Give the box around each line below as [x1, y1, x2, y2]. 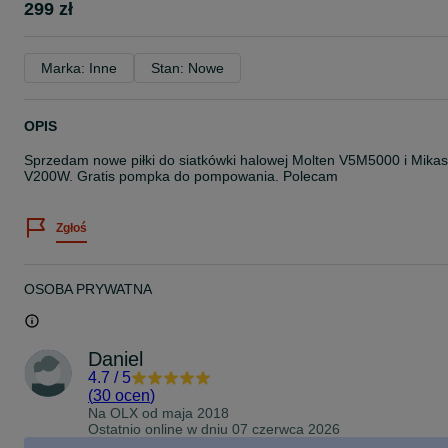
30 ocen [93, 387, 150, 404]
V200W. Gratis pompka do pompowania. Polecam [24, 168, 338, 184]
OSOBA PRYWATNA [24, 281, 152, 297]
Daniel [88, 348, 143, 370]
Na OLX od [88, 405, 162, 421]
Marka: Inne [41, 60, 117, 76]
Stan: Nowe [151, 60, 224, 76]
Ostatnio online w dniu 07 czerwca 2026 [88, 421, 340, 437]
